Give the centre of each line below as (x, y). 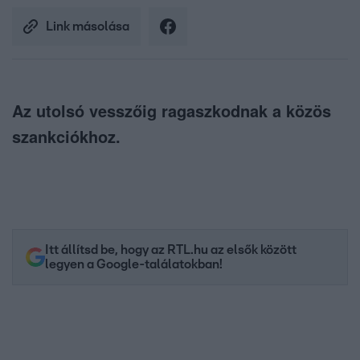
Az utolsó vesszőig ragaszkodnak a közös (172, 111)
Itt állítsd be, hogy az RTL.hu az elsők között (171, 250)
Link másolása (88, 27)
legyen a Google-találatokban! (134, 265)
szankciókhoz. (66, 137)
